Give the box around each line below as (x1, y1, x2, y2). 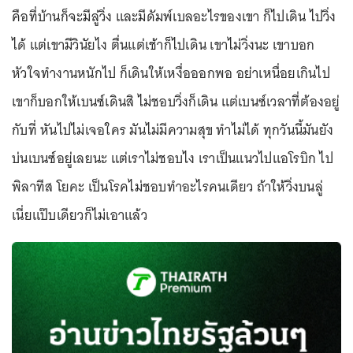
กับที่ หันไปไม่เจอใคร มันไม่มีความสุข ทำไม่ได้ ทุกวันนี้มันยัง (12, 118, 333, 142)
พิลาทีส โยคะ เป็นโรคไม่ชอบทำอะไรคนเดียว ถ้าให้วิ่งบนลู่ (12, 175, 323, 199)
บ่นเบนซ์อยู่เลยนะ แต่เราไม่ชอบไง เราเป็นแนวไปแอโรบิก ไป (12, 147, 333, 170)
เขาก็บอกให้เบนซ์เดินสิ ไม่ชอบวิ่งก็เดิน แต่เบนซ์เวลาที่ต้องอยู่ (12, 90, 340, 113)
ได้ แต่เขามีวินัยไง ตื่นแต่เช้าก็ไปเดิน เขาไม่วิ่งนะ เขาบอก (12, 33, 315, 57)
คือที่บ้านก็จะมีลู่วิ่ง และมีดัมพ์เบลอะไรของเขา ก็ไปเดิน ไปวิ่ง (12, 5, 336, 28)
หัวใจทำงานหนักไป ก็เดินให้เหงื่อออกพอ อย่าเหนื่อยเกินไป (12, 61, 330, 85)
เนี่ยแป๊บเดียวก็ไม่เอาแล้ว (12, 203, 147, 227)
